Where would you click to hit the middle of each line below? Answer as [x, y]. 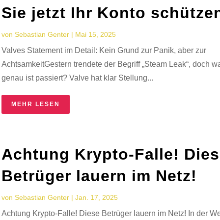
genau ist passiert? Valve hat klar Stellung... [78, 78]
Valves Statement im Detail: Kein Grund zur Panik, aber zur [104, 50]
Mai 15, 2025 [96, 34]
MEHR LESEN [36, 104]
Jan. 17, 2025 [97, 197]
